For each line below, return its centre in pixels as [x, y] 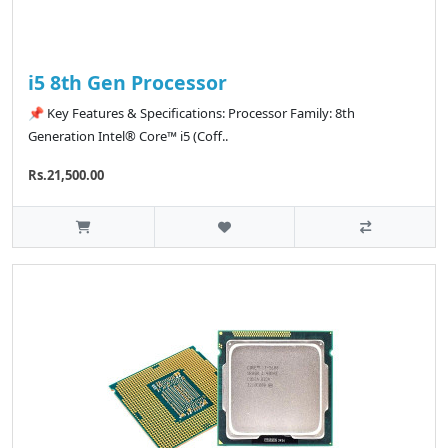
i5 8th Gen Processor [127, 82]
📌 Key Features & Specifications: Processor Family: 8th [191, 112]
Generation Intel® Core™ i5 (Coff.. [128, 135]
